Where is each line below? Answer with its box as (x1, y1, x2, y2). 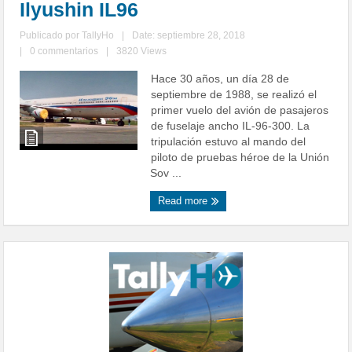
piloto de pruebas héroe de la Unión (151, 151, 330, 164)
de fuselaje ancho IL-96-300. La (151, 119, 310, 133)
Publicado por (20, 30, 82, 42)
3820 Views (116, 46, 167, 57)
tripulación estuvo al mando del (151, 135, 306, 148)
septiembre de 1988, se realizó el (151, 88, 317, 101)
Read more (158, 195, 211, 207)
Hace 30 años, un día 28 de (151, 72, 290, 86)
